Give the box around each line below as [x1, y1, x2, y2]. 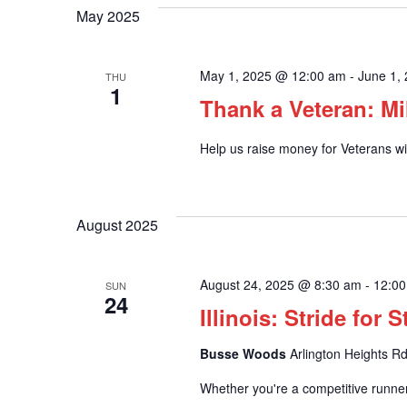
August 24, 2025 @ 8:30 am [199, 275, 362, 293]
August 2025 [76, 214, 158, 235]
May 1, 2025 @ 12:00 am [199, 66, 346, 84]
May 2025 [76, 5, 140, 26]
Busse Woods [199, 344, 290, 362]
